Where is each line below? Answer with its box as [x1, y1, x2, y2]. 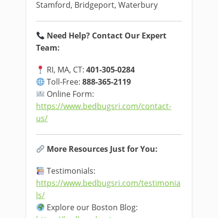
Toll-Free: [45, 76, 83, 87]
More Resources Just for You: [47, 144, 158, 154]
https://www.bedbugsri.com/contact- [36, 101, 171, 111]
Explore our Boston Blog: [45, 202, 138, 213]
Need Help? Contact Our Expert [47, 30, 167, 41]
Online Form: [45, 89, 94, 99]
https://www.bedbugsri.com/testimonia [36, 178, 181, 188]
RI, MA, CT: [45, 64, 87, 75]
